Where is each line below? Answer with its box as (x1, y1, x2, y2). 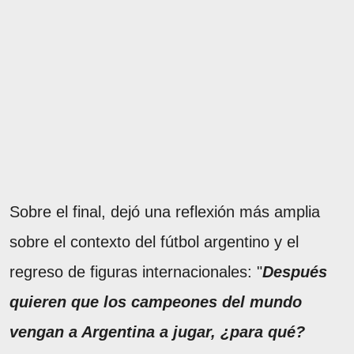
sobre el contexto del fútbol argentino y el (9, 233, 299, 251)
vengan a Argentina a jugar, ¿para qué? (9, 323, 305, 341)
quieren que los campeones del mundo (9, 293, 302, 311)
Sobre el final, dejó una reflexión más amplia (9, 203, 320, 221)
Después (262, 263, 327, 281)
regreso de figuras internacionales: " (9, 263, 262, 281)
